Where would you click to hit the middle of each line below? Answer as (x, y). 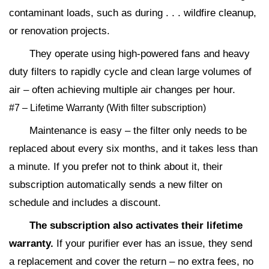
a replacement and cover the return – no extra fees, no (131, 262)
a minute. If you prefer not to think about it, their (116, 167)
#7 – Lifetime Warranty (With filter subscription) (107, 108)
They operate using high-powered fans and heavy (140, 54)
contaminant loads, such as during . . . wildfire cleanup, (133, 13)
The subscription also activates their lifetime (136, 226)
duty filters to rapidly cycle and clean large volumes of (130, 72)
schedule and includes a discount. (85, 203)
